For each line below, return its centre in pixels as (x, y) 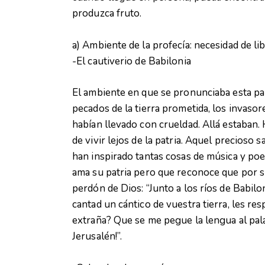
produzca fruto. (107, 14)
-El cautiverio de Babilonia (132, 61)
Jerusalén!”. (97, 237)
